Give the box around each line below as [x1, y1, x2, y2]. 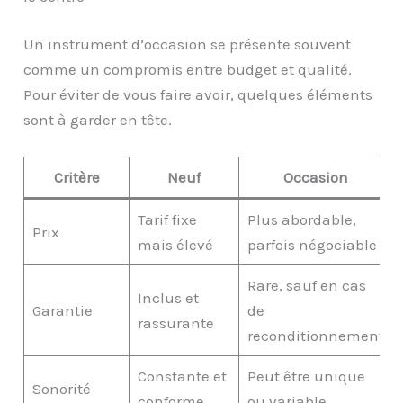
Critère [53, 168, 100, 187]
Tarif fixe [137, 210, 197, 229]
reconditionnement [246, 327, 384, 345]
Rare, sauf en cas [246, 276, 366, 295]
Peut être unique [246, 367, 365, 386]
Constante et [137, 367, 227, 386]
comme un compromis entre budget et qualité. [23, 60, 353, 79]
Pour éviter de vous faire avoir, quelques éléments [23, 85, 373, 104]
